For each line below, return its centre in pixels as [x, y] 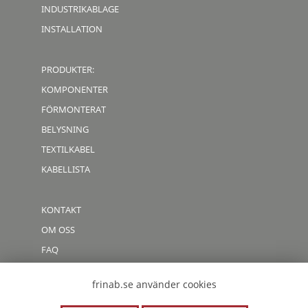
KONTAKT [61, 209]
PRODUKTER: [68, 69]
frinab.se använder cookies [154, 284]
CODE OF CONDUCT [82, 269]
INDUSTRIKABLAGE [80, 9]
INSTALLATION [72, 29]
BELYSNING [65, 129]
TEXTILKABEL [68, 149]
